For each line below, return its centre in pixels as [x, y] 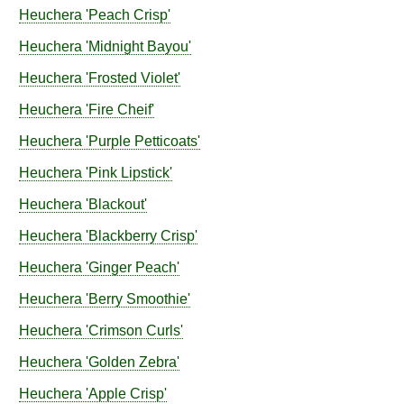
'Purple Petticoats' [141, 141]
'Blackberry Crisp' [140, 236]
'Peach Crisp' [126, 15]
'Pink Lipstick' [127, 173]
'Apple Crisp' [124, 394]
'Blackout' [115, 204]
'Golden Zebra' [131, 362]
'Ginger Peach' [131, 267]
